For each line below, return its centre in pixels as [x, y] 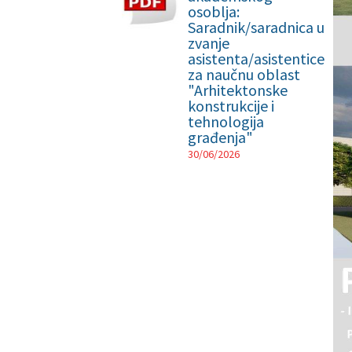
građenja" [221, 137]
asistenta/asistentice [257, 59]
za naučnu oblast [244, 74]
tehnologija [226, 121]
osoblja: [214, 11]
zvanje [209, 43]
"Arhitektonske [238, 90]
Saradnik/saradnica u [257, 27]
